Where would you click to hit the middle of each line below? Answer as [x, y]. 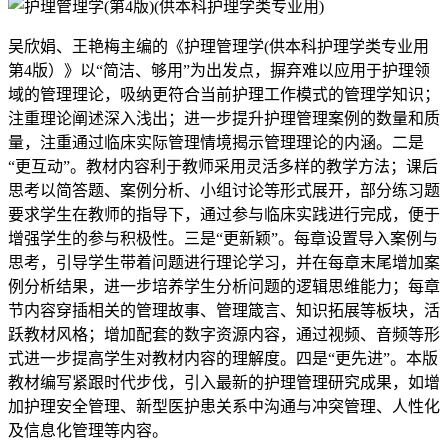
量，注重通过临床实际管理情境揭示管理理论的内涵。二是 [216, 142]
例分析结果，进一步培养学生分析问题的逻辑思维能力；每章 [224, 286]
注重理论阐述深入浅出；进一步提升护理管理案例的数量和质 [224, 118]
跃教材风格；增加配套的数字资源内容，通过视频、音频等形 [224, 334]
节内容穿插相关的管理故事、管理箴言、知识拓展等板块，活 [224, 310]
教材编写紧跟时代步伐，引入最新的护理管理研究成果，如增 [224, 382]
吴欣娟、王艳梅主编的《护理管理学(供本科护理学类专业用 [218, 46]
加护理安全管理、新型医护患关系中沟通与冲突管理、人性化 [224, 406]
